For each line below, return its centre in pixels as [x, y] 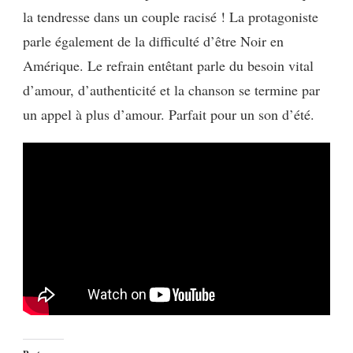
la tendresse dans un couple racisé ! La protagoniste [171, 17]
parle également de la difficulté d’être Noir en [153, 41]
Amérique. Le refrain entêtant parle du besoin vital [168, 66]
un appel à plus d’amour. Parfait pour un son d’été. [169, 115]
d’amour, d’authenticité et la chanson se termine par [171, 90]
